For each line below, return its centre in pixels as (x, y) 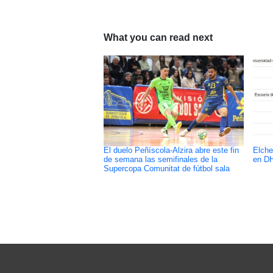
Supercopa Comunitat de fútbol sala (166, 168)
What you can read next (158, 37)
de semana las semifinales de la (160, 159)
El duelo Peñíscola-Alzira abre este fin (171, 150)
